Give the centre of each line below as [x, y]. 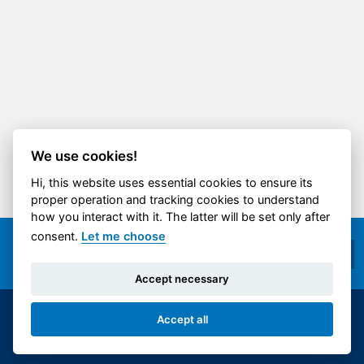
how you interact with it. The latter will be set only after [181, 216]
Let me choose [124, 236]
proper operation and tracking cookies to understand [175, 199]
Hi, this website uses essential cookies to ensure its [172, 182]
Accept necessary [182, 279]
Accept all [182, 319]
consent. [56, 236]
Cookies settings [86, 338]
